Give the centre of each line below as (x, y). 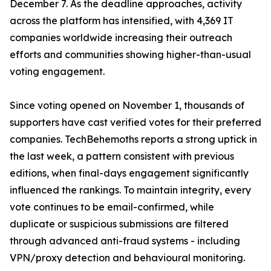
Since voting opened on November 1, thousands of (127, 106)
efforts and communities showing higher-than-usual (130, 55)
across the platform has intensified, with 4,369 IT (122, 21)
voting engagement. (57, 72)
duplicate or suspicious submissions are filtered (119, 224)
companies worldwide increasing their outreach (121, 38)
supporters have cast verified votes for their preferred (135, 122)
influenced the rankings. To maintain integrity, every (130, 190)
